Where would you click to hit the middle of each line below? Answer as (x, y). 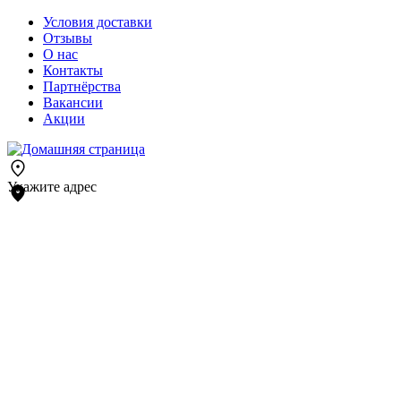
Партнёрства (82, 86)
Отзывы (68, 38)
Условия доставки (98, 22)
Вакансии (73, 102)
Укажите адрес (52, 187)
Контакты (73, 70)
